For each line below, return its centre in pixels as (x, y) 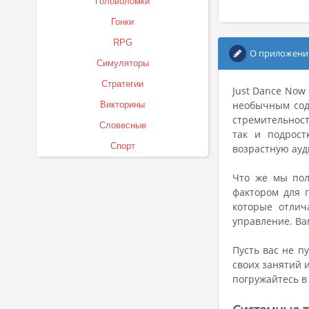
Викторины (122, 104)
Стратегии (122, 84)
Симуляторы (122, 63)
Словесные (122, 125)
